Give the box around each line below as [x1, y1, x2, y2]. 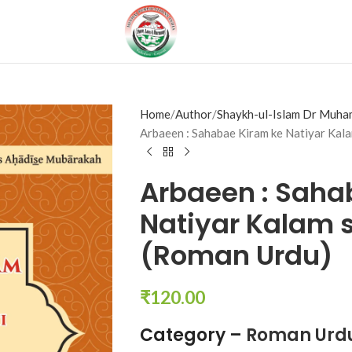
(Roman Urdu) [139, 236, 332, 274]
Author [174, 107, 212, 121]
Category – [139, 323, 246, 347]
